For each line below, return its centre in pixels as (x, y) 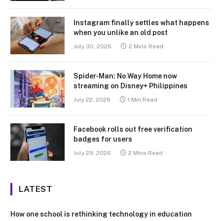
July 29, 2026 (92, 153)
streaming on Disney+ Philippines (130, 86)
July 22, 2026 (92, 99)
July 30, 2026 (92, 46)
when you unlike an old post (121, 32)
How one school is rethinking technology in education (101, 214)
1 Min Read (143, 99)
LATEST (36, 189)
